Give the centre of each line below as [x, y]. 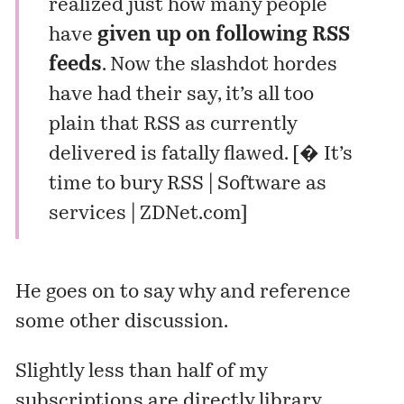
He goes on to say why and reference [184, 293]
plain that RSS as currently [172, 125]
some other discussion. [122, 323]
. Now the [146, 66]
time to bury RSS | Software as [187, 185]
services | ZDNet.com [144, 215]
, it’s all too [265, 96]
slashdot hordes [263, 66]
